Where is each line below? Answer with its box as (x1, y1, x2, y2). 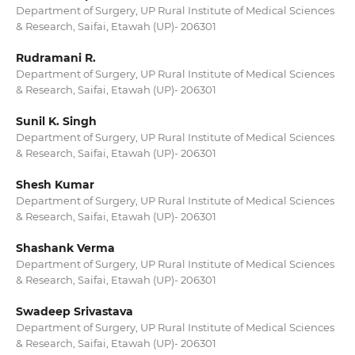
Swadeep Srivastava (15, 304, 133, 319)
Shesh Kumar (15, 177, 94, 193)
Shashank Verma (15, 241, 115, 256)
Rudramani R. (15, 51, 96, 66)
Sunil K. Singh (15, 114, 97, 129)
